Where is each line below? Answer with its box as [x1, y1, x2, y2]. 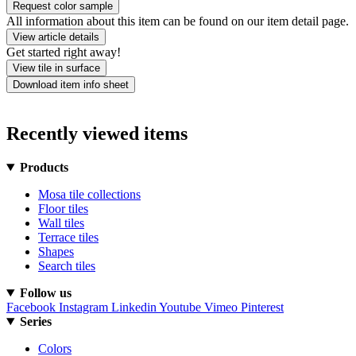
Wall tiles [38, 216, 84, 230]
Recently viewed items [6, 123, 188, 145]
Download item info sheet [13, 79, 129, 91]
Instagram [59, 300, 108, 315]
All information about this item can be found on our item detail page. [6, 14, 349, 29]
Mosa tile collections [38, 188, 141, 202]
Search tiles [38, 259, 95, 273]
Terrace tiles [38, 230, 99, 245]
